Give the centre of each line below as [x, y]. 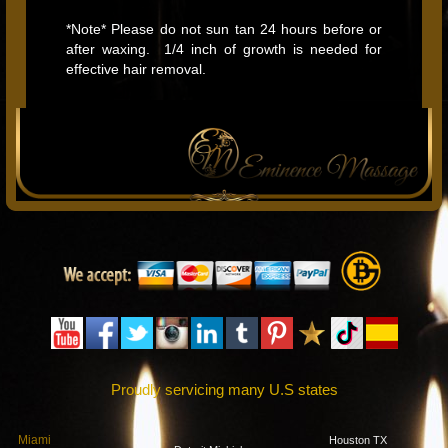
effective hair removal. [136, 69]
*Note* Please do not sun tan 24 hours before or [224, 29]
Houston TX [357, 440]
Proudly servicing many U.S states [224, 389]
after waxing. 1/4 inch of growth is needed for [224, 49]
